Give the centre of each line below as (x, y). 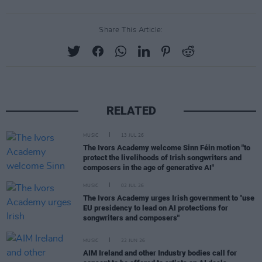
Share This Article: (131, 30)
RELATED (131, 111)
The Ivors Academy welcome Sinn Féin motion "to (167, 147)
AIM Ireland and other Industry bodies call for (160, 253)
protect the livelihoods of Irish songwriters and (162, 157)
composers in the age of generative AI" (149, 167)
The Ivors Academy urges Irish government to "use (169, 198)
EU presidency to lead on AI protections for (156, 208)
